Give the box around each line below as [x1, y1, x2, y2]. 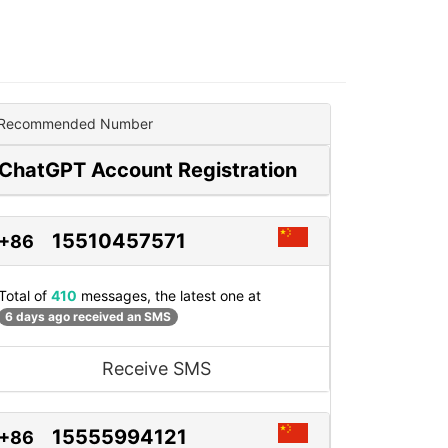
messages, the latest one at [77, 287, 261, 304]
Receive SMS [101, 358, 211, 380]
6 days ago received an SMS [5, 309, 171, 325]
